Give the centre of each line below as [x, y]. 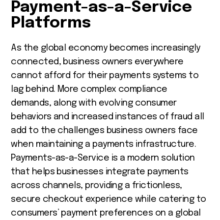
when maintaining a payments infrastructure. [104, 144]
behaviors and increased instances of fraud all [108, 117]
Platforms [51, 23]
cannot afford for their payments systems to [105, 75]
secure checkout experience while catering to [109, 199]
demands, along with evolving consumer [94, 103]
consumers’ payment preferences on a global [106, 213]
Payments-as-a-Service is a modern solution [103, 158]
